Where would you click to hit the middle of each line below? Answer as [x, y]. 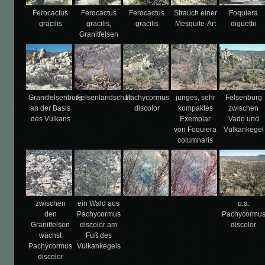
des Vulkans [50, 119]
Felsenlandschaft [104, 98]
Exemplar [195, 119]
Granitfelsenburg [56, 98]
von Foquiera [195, 130]
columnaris [195, 140]
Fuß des [98, 235]
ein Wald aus [99, 203]
